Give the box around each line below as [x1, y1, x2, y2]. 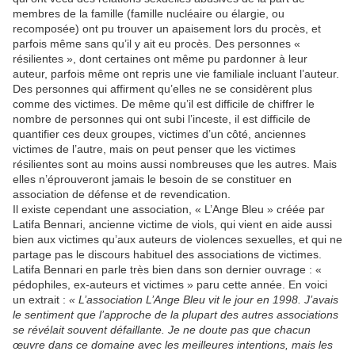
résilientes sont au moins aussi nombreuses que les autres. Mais [13, 158, 337, 170]
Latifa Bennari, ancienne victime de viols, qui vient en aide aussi [13, 218, 332, 231]
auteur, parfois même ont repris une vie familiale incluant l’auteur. [13, 67, 339, 80]
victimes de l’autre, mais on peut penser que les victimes [13, 143, 296, 155]
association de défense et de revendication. [13, 188, 231, 200]
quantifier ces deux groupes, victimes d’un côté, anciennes [13, 128, 306, 140]
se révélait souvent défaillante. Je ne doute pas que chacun [13, 323, 311, 336]
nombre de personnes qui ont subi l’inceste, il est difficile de [13, 113, 311, 125]
